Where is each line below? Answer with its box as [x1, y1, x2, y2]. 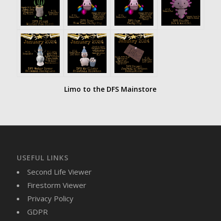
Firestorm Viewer [27, 180, 86, 190]
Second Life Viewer [27, 167, 92, 177]
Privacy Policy [27, 193, 74, 204]
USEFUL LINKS [16, 153, 69, 163]
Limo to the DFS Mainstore [64, 84, 157, 94]
